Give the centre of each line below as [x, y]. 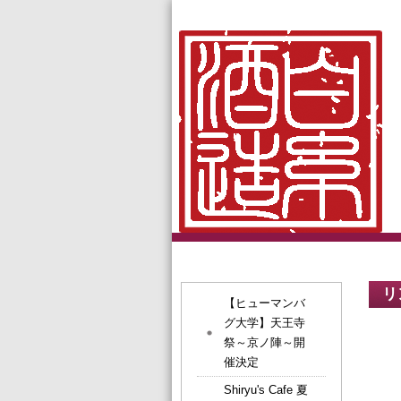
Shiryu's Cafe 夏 [266, 390]
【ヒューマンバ [264, 303]
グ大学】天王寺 [264, 323]
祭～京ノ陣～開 [264, 342]
